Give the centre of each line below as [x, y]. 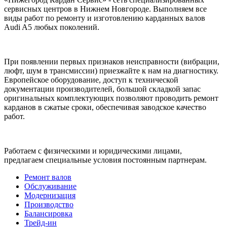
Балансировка [48, 213]
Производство [49, 204]
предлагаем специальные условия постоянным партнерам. [105, 160]
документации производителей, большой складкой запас [102, 89]
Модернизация [50, 195]
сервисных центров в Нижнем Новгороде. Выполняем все [105, 9]
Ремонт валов [48, 177]
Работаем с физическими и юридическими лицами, [93, 150]
